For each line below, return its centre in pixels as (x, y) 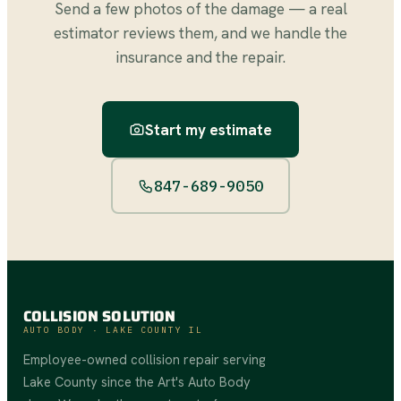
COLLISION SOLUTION (99, 316)
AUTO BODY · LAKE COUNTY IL (113, 330)
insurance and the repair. (200, 58)
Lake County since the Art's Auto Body (137, 382)
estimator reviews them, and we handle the (200, 34)
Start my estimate (209, 129)
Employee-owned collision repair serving (144, 360)
